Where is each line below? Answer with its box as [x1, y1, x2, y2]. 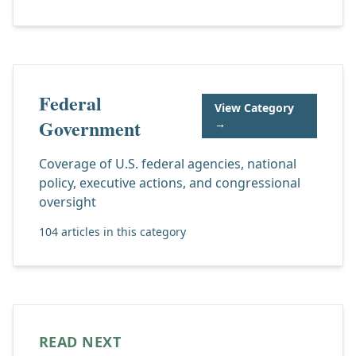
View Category [214, 100, 294, 115]
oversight [39, 193, 96, 211]
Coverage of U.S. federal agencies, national [39, 155, 296, 172]
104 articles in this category [39, 224, 186, 239]
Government [39, 114, 141, 142]
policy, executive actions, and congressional [39, 174, 300, 192]
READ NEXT [39, 332, 122, 351]
